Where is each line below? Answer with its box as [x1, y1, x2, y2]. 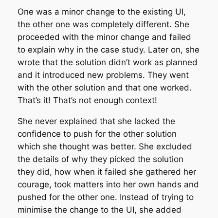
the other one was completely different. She [17, 19, 189, 30]
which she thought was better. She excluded [17, 142, 192, 152]
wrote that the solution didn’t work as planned [17, 57, 198, 68]
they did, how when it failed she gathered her [17, 167, 196, 177]
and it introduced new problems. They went [17, 70, 189, 80]
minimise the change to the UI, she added [17, 205, 182, 215]
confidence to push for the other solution [17, 129, 177, 139]
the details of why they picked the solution [17, 154, 183, 164]
